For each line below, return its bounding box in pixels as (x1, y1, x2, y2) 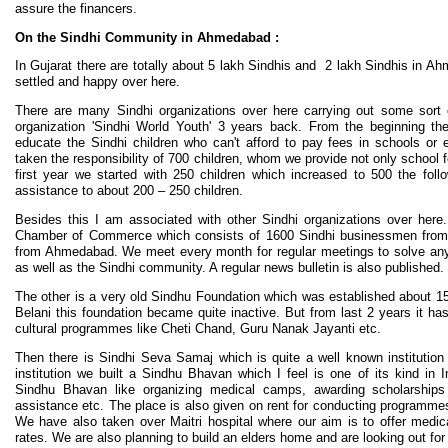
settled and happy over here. (15, 74, 180, 90)
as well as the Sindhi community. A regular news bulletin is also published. (15, 259, 444, 275)
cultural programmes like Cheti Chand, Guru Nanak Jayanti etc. (15, 320, 381, 336)
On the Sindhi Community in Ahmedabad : (15, 29, 279, 45)
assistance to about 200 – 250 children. (15, 183, 243, 199)
